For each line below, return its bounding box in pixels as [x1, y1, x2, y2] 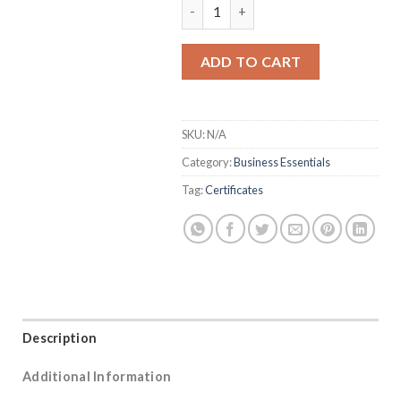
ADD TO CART [200, 52, 302, 70]
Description [22, 329, 98, 346]
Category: [182, 154, 235, 169]
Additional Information [22, 368, 172, 384]
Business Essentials [234, 154, 331, 169]
